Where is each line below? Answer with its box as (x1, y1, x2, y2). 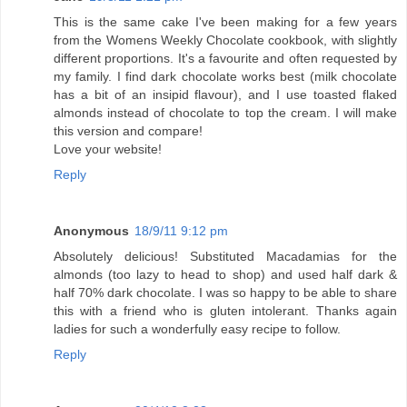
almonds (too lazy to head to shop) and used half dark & (54, 267, 397, 283)
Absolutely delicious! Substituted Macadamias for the (54, 249, 397, 264)
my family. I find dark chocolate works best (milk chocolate (54, 69, 397, 84)
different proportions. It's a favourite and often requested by (54, 51, 397, 66)
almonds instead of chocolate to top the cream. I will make (54, 105, 397, 121)
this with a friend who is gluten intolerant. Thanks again (54, 303, 397, 319)
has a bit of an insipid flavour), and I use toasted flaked (54, 87, 397, 103)
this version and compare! (54, 124, 203, 139)
